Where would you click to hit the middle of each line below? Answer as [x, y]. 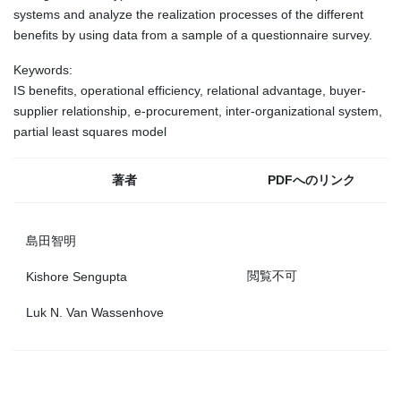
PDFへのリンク [311, 180]
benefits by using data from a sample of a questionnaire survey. [193, 34]
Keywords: [43, 70]
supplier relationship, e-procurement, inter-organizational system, [198, 111]
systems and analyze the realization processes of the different [188, 14]
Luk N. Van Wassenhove [95, 312]
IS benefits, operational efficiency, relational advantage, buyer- [190, 91]
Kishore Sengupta [77, 276]
